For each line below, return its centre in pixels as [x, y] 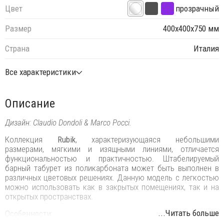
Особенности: [29, 213]
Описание [30, 103]
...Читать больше [188, 213]
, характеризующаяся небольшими [147, 139]
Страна [17, 49]
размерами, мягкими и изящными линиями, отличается [112, 149]
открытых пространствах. [49, 196]
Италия [206, 49]
